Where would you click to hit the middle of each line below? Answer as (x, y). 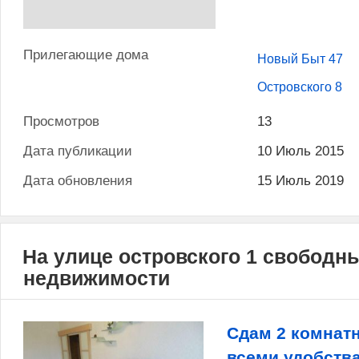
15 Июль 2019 (301, 180)
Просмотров (61, 121)
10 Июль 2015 (301, 151)
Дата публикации (78, 151)
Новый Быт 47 (301, 58)
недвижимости (97, 278)
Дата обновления (78, 180)
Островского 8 (300, 87)
